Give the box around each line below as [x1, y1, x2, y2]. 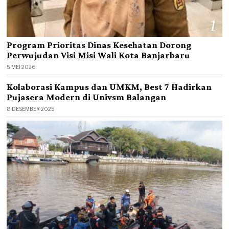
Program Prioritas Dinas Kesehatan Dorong [7, 39, 192, 50]
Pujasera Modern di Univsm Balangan [7, 91, 167, 102]
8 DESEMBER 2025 [7, 105, 55, 112]
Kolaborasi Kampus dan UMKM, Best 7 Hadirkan [7, 81, 212, 92]
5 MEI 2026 [7, 63, 36, 70]
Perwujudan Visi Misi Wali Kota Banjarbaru [7, 50, 191, 60]
